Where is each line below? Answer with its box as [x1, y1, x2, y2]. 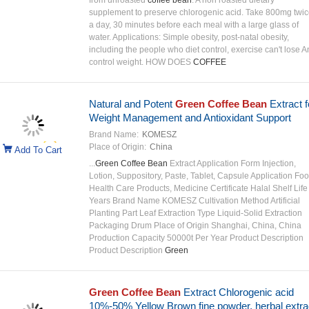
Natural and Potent [88, 98, 175, 110]
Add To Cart [14, 145, 62, 155]
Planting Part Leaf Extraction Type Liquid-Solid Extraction [88, 208, 302, 218]
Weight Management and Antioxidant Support [88, 112, 291, 123]
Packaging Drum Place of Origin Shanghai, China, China [88, 221, 301, 230]
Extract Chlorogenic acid [180, 286, 294, 298]
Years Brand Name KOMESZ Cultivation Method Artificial [88, 196, 300, 206]
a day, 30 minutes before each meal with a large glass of [88, 20, 299, 30]
